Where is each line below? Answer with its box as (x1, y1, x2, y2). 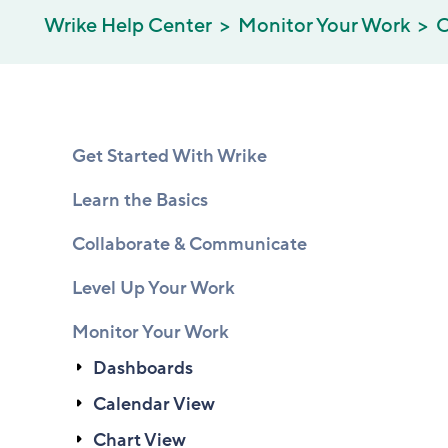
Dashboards (93, 356, 193, 380)
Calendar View (93, 392, 215, 416)
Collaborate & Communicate (72, 232, 307, 256)
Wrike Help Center (44, 13, 212, 39)
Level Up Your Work (72, 276, 235, 300)
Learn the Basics (72, 188, 208, 212)
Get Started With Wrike (72, 144, 267, 168)
